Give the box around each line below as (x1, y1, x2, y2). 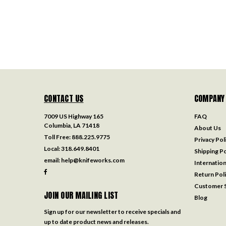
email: (44, 156, 61, 164)
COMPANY (194, 92, 225, 105)
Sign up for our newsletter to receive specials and (44, 208, 181, 216)
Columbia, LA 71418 (44, 122, 99, 130)
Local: (44, 145, 61, 153)
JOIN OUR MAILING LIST (44, 189, 119, 202)
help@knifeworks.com (61, 156, 125, 164)
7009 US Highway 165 (44, 112, 103, 121)
